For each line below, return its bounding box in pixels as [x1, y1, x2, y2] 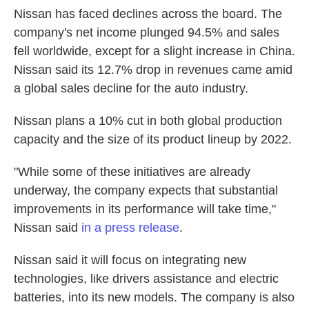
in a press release [81, 221, 179, 235]
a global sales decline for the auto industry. [14, 81, 248, 95]
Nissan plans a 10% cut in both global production [14, 114, 282, 128]
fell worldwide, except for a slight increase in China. [14, 44, 295, 58]
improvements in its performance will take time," [14, 202, 276, 216]
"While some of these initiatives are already [14, 165, 250, 179]
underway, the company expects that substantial [14, 183, 278, 197]
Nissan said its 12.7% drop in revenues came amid [14, 63, 292, 77]
